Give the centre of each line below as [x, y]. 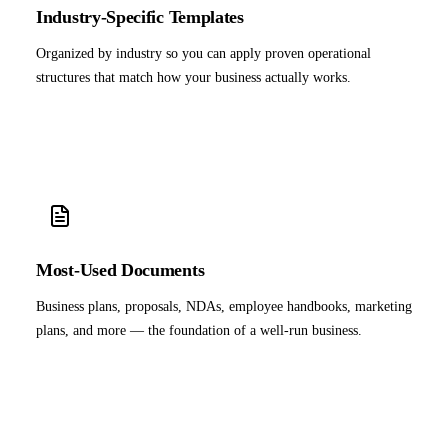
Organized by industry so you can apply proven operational [203, 53]
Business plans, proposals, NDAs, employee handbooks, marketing [224, 306]
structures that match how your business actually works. [193, 77]
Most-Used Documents [120, 269]
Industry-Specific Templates [140, 16]
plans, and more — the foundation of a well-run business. [199, 330]
